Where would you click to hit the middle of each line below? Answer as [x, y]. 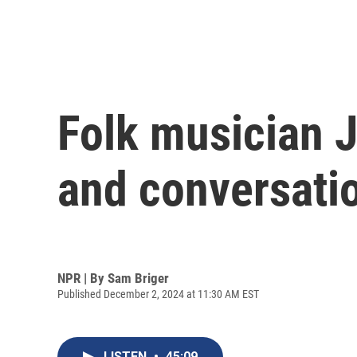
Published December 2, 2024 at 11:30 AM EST [158, 294]
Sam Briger [138, 278]
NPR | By [82, 278]
